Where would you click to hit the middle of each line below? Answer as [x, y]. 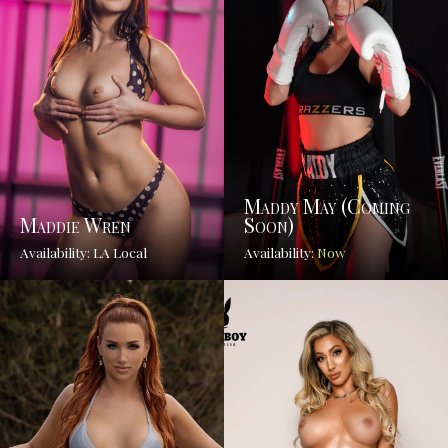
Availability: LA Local [83, 252]
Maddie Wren [75, 224]
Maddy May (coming [327, 205]
